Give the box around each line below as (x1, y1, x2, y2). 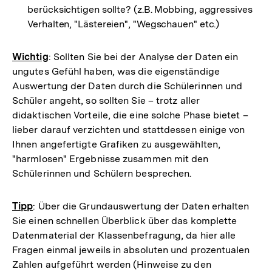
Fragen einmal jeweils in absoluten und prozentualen (12, 244, 250, 256)
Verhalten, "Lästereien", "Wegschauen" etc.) (27, 18, 220, 30)
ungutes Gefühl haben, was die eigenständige (12, 66, 220, 77)
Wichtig (12, 51, 49, 63)
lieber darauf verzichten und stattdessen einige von (12, 124, 245, 135)
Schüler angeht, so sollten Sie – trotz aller (12, 95, 200, 106)
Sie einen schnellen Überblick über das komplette (12, 215, 237, 226)
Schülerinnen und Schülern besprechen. (12, 168, 192, 179)
